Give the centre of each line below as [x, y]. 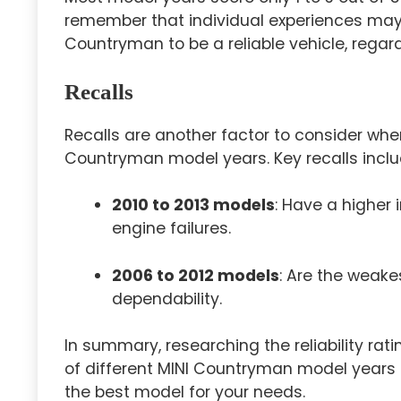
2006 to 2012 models [195, 275]
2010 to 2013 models [193, 205]
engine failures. [171, 229]
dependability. [166, 299]
